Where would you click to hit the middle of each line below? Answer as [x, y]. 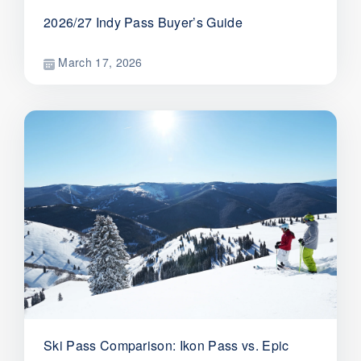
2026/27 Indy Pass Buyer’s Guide [143, 23]
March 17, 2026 [99, 62]
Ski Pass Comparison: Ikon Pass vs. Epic [166, 346]
